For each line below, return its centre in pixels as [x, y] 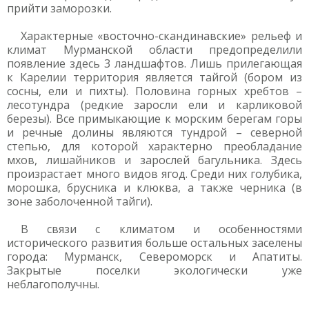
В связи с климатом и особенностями [161, 229]
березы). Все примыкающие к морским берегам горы [154, 119]
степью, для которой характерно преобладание [154, 146]
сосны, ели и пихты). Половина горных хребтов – [154, 91]
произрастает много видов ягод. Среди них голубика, [154, 174]
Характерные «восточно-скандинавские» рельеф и [161, 36]
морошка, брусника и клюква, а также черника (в [154, 188]
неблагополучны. [53, 284]
